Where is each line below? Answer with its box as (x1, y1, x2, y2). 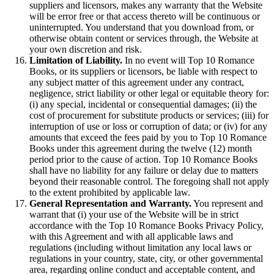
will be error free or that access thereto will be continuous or (29, 11, 260, 22)
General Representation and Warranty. (29, 198, 191, 209)
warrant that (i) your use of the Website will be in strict (29, 209, 239, 220)
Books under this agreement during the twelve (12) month (29, 143, 252, 154)
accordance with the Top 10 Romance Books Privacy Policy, (29, 220, 264, 231)
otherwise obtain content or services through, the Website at (29, 33, 258, 44)
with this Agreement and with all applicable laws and (29, 231, 233, 242)
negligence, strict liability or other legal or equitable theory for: (29, 88, 269, 99)
